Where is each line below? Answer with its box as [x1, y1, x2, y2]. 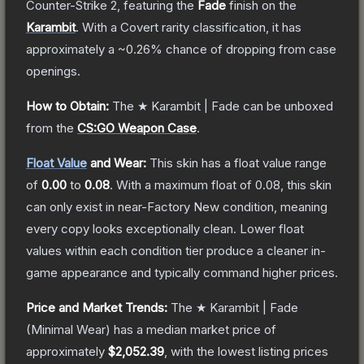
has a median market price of [110, 321, 276, 337]
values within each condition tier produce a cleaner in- [26, 242, 326, 258]
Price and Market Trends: [26, 299, 167, 315]
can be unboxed [240, 97, 333, 114]
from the [26, 119, 74, 136]
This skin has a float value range [149, 154, 327, 171]
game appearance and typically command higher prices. [26, 264, 338, 280]
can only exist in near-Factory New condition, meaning [26, 198, 327, 214]
